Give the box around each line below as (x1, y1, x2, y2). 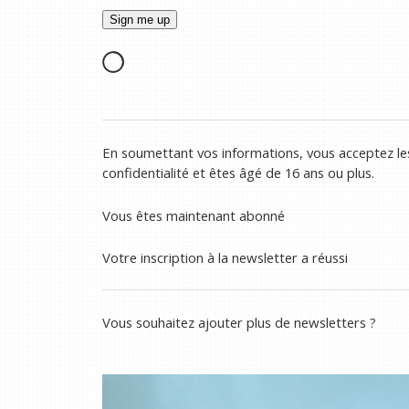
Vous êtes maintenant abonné (102, 205, 285, 225)
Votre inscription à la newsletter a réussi (102, 247, 348, 267)
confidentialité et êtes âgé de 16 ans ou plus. (102, 163, 374, 183)
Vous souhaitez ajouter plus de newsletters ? (102, 312, 376, 331)
